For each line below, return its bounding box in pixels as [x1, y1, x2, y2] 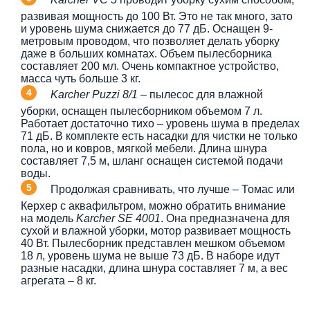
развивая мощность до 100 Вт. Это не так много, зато [21, 10, 293, 22]
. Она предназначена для [161, 212, 290, 224]
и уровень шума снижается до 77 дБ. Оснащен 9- [21, 22, 273, 35]
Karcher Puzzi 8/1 [51, 88, 138, 100]
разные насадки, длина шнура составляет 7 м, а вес [21, 262, 288, 274]
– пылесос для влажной [138, 88, 263, 100]
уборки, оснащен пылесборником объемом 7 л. [21, 104, 262, 117]
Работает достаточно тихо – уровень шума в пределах [21, 117, 300, 129]
